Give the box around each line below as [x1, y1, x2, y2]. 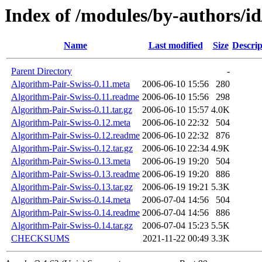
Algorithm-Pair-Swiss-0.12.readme [11, 130, 140, 141]
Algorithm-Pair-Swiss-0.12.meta [11, 118, 130, 128]
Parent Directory [11, 66, 72, 77]
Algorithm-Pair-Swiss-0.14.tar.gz [11, 220, 133, 231]
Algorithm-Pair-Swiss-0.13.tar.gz [11, 182, 133, 192]
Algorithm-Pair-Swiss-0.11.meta [11, 79, 130, 89]
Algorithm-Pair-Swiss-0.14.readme [11, 208, 140, 218]
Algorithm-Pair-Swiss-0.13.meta [11, 156, 130, 167]
